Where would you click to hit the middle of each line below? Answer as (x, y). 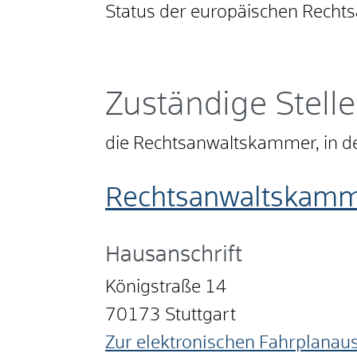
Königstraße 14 (166, 288)
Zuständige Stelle (230, 106)
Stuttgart (200, 316)
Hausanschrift (174, 256)
